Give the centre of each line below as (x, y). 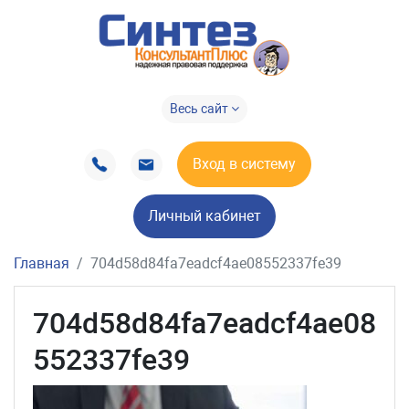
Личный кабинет (204, 216)
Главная (42, 264)
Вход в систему (244, 164)
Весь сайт (200, 109)
